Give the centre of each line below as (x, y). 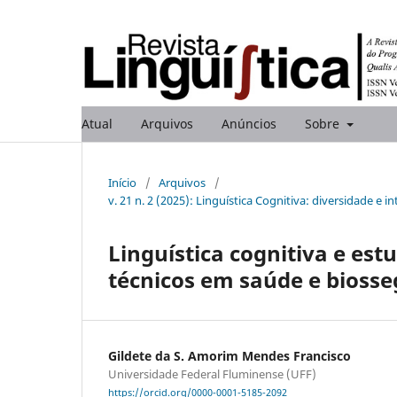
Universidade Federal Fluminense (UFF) (212, 374)
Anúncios (249, 123)
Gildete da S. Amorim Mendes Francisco (230, 355)
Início (122, 182)
